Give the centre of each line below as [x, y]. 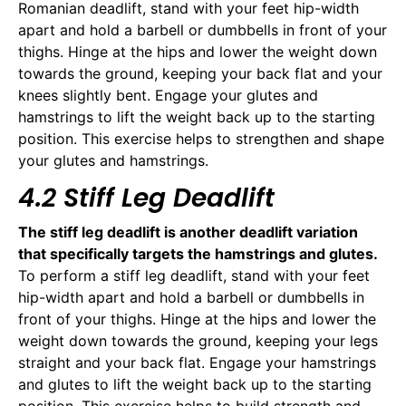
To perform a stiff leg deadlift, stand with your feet [194, 275]
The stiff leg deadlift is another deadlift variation [188, 232]
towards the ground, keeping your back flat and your [200, 74]
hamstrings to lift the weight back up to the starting [197, 117]
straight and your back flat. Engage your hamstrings [197, 362]
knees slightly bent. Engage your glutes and [168, 96]
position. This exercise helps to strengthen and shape [201, 139]
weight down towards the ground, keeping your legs [198, 340]
